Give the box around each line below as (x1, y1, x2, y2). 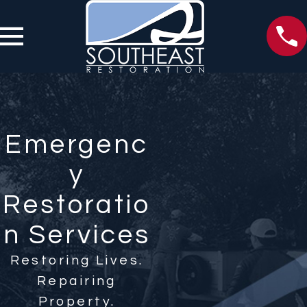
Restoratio (3, 191, 151, 219)
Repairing (37, 273, 116, 288)
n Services (3, 221, 151, 249)
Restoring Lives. (10, 253, 144, 267)
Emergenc (4, 130, 149, 158)
